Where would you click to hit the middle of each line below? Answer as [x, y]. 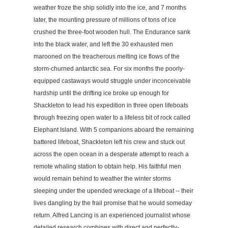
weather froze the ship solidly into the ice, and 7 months [110, 7]
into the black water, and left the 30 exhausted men [103, 44]
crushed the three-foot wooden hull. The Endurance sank [112, 32]
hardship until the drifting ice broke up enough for [101, 93]
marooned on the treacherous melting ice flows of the [107, 56]
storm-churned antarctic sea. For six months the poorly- [109, 68]
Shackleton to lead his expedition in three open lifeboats [111, 105]
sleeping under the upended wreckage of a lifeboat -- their [113, 191]
